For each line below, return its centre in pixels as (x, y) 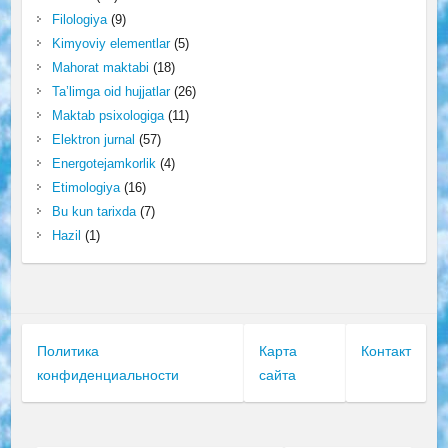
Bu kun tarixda (93, 211)
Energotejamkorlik (103, 163)
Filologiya (79, 19)
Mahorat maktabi (100, 67)
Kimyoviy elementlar (110, 43)
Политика (67, 350)
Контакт (386, 350)
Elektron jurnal (93, 139)
